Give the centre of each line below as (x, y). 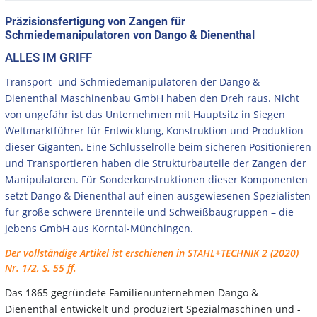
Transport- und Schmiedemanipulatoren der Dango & (132, 81)
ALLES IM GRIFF (48, 57)
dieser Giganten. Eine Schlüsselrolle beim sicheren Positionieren (158, 146)
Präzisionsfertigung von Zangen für (95, 21)
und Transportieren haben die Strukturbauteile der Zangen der (156, 163)
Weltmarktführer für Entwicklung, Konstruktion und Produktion (154, 130)
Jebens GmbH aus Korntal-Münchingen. (99, 228)
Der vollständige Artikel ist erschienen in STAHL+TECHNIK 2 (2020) (152, 253)
